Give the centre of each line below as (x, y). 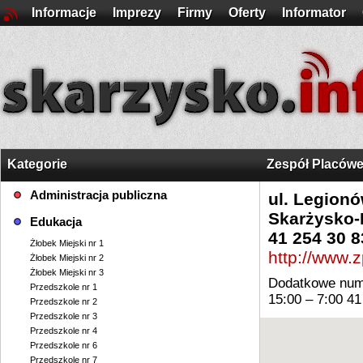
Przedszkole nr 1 (64, 287)
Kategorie (37, 164)
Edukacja (56, 222)
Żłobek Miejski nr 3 (67, 272)
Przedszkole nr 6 (64, 345)
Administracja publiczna (98, 195)
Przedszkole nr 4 (64, 331)
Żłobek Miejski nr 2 (67, 258)
